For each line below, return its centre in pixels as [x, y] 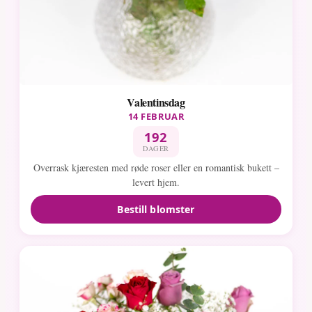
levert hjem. [156, 182]
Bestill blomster [156, 209]
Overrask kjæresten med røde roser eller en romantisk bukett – [156, 168]
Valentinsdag [156, 102]
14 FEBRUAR [156, 116]
